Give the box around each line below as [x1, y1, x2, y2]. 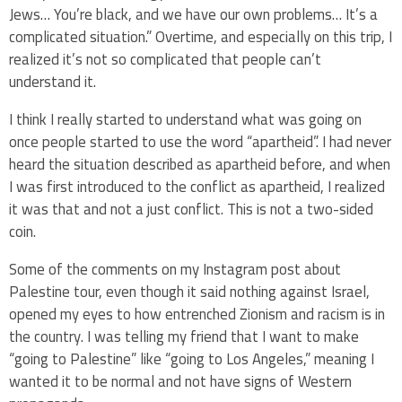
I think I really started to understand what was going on [9, 104, 362, 134]
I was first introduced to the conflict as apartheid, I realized [9, 171, 385, 201]
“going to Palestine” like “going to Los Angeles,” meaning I [9, 344, 374, 373]
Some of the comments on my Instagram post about [9, 254, 341, 284]
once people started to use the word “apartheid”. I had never [9, 127, 391, 156]
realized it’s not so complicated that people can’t [9, 45, 321, 74]
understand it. [9, 67, 100, 97]
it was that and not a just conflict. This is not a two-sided [9, 194, 373, 223]
